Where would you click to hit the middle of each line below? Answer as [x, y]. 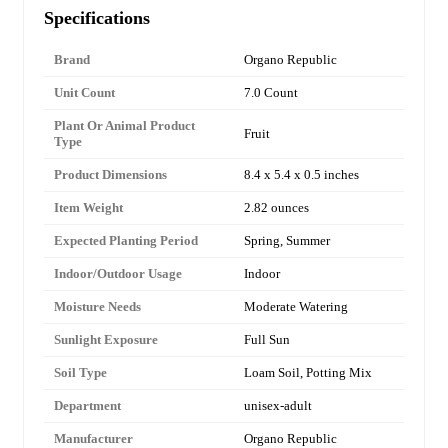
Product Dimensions [110, 174]
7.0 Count [271, 92]
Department [87, 405]
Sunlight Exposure [106, 339]
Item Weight [88, 207]
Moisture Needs [97, 306]
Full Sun [267, 339]
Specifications [97, 17]
